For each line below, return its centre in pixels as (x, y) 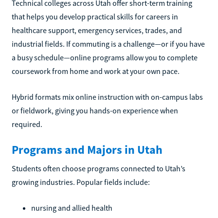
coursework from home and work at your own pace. (96, 71)
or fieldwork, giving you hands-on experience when (95, 110)
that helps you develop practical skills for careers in (95, 17)
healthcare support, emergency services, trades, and (97, 30)
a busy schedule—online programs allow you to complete (105, 57)
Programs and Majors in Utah (87, 150)
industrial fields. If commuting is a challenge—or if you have (108, 44)
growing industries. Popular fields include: (81, 182)
